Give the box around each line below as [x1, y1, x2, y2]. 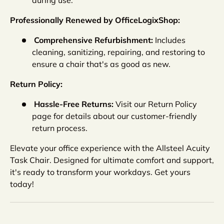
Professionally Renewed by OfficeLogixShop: [10, 14, 180, 25]
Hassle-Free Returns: [34, 98, 113, 109]
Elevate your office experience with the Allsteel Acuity [10, 142, 210, 153]
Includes [153, 34, 185, 45]
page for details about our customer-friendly [32, 110, 197, 121]
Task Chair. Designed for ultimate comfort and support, [10, 154, 214, 165]
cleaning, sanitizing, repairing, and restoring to [32, 46, 205, 57]
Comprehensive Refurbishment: [34, 34, 153, 45]
